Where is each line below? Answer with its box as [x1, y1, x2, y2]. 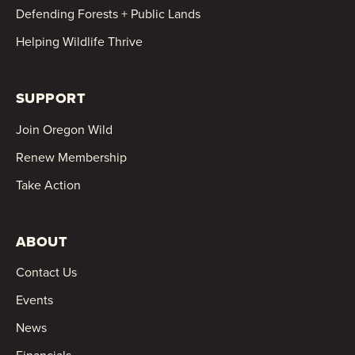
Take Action [16, 175, 81, 194]
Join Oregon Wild [16, 120, 113, 139]
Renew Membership [16, 147, 127, 166]
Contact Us [16, 263, 77, 282]
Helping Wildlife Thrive [16, 32, 143, 52]
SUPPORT [16, 88, 86, 109]
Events [16, 291, 53, 310]
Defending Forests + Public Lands [16, 5, 200, 24]
